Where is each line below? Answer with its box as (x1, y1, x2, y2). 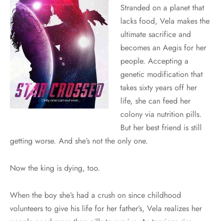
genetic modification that (120, 69, 203, 80)
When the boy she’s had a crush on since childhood (10, 189, 181, 201)
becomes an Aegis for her (120, 42, 206, 54)
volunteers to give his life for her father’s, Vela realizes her (10, 203, 202, 215)
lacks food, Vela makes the (120, 15, 210, 27)
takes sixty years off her (120, 82, 197, 94)
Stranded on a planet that (120, 2, 204, 14)
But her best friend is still (120, 122, 202, 134)
